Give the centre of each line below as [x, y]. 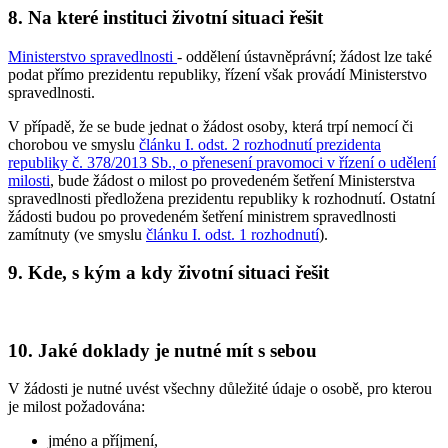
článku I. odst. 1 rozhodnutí [232, 234]
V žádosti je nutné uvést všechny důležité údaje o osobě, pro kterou [220, 389]
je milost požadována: [76, 407]
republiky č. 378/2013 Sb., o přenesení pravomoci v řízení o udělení [222, 162]
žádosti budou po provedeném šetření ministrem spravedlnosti [202, 216]
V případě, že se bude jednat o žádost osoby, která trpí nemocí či [210, 126]
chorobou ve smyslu [73, 144]
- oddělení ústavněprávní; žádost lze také [304, 56]
